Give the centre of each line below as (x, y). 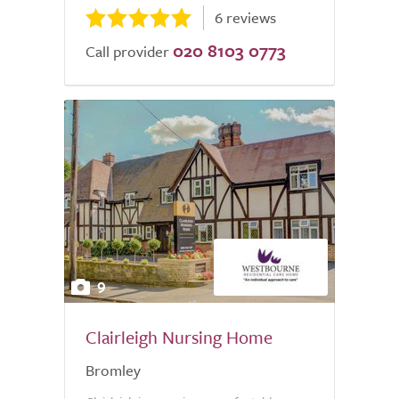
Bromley (113, 370)
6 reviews (245, 17)
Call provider (127, 51)
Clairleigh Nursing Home (179, 337)
